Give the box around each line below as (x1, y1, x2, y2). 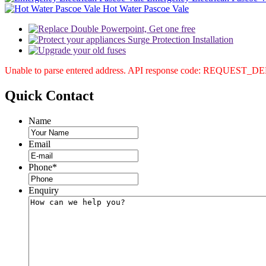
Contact (46, 87, 94, 103)
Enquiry (28, 185, 59, 195)
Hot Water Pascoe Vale (103, 3, 189, 14)
